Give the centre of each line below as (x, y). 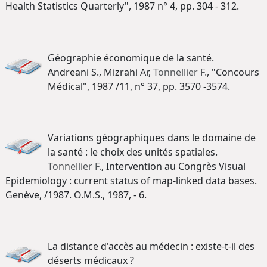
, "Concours (233, 72)
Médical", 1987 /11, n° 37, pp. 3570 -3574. (139, 86)
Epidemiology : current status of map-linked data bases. (131, 180)
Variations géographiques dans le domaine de (152, 137)
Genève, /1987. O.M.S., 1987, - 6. (76, 195)
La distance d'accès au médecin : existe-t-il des (151, 246)
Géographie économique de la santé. (131, 58)
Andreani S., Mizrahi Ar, (100, 72)
